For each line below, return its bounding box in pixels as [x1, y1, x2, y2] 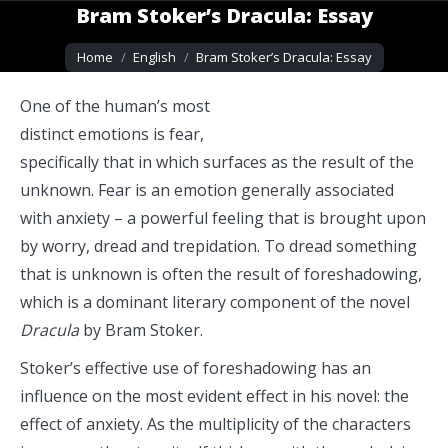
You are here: [64, 34, 165, 56]
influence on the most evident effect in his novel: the [20, 385, 409, 407]
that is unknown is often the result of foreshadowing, [20, 263, 422, 285]
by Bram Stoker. [79, 319, 203, 341]
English [132, 48, 176, 66]
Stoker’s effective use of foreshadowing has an [20, 357, 371, 379]
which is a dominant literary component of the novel [20, 291, 410, 313]
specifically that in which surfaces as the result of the [20, 151, 414, 173]
